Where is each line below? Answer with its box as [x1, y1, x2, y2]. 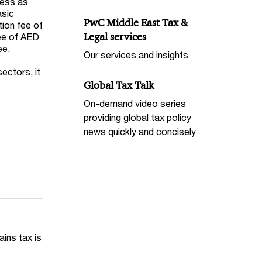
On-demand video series [84, 97, 187, 109]
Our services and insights [84, 49, 189, 60]
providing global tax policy [84, 111, 192, 123]
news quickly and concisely [84, 125, 196, 137]
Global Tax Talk [84, 78, 154, 92]
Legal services [84, 30, 147, 44]
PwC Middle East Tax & [84, 16, 189, 30]
